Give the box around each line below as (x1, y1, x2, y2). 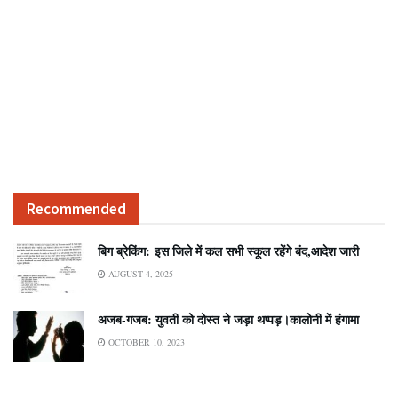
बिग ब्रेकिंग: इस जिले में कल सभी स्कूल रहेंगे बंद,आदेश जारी (98, 241, 359, 260)
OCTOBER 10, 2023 (106, 335, 185, 348)
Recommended (27, 198, 126, 219)
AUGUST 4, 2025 (106, 267, 173, 280)
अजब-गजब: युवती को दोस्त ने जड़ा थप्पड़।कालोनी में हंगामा (98, 309, 359, 329)
